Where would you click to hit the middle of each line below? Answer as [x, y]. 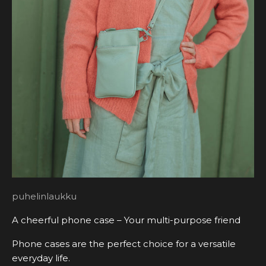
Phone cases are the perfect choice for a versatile [124, 244]
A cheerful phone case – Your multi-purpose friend [126, 220]
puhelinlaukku [44, 197]
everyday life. [41, 258]
